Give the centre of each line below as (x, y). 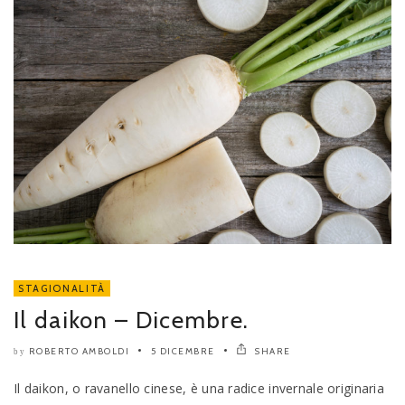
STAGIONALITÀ (62, 289)
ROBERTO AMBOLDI (79, 352)
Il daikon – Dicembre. (132, 320)
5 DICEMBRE (183, 352)
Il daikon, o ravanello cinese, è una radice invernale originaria (199, 389)
